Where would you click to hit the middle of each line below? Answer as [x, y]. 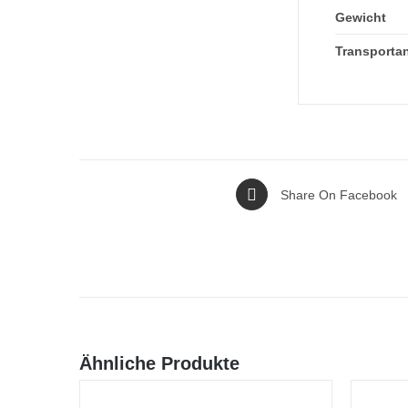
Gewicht [361, 17]
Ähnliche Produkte [159, 363]
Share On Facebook [339, 194]
